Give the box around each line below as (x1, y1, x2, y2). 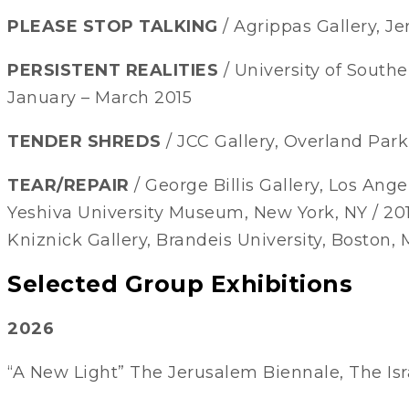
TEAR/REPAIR (7, 175, 130, 196)
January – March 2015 (7, 88, 192, 109)
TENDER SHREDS (7, 131, 162, 152)
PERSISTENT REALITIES (7, 60, 218, 81)
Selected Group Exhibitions (7, 270, 352, 299)
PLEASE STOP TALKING (7, 16, 218, 37)
